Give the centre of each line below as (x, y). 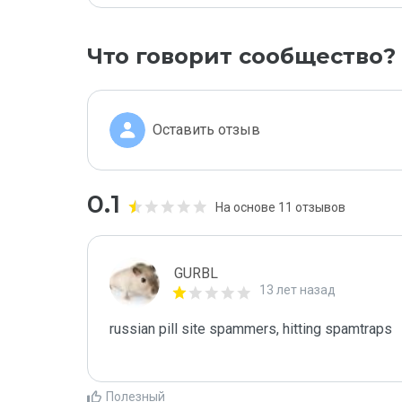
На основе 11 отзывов (280, 207)
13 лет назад (297, 290)
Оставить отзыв (206, 130)
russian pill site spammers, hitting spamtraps (251, 329)
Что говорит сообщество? (241, 56)
